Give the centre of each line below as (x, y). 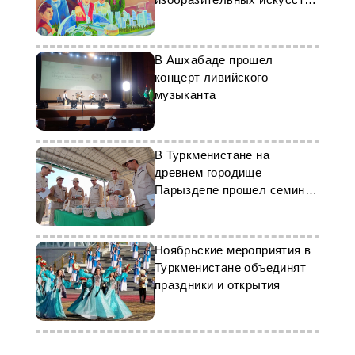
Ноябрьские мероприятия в (233, 250)
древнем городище (208, 172)
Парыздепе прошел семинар (236, 190)
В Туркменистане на (212, 155)
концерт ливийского (211, 77)
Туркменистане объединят (230, 267)
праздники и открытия (217, 285)
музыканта (185, 95)
